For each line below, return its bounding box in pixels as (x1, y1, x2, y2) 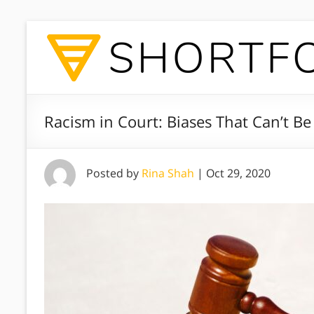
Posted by (86, 165, 142, 181)
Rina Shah (142, 165, 194, 181)
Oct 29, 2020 (206, 165, 271, 181)
